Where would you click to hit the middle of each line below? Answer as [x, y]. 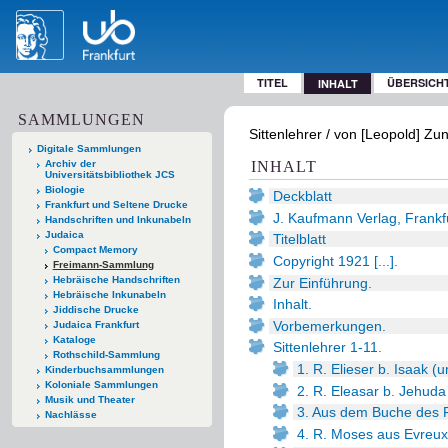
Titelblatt [299, 239]
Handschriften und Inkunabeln [117, 219]
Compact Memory [95, 249]
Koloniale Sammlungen [101, 384]
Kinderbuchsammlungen [104, 369]
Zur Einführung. [322, 282]
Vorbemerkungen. [329, 325]
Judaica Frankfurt [95, 324]
